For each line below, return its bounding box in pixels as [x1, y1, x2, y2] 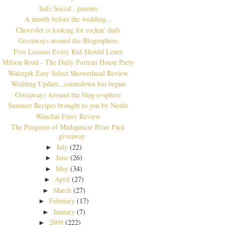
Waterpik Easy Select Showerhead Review [8, 68, 129, 78]
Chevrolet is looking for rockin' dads [16, 25, 121, 35]
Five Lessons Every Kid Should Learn [14, 46, 123, 56]
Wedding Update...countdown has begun [11, 79, 126, 89]
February [49, 196, 75, 206]
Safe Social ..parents [39, 3, 97, 13]
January [53, 206, 75, 216]
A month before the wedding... [24, 14, 112, 24]
